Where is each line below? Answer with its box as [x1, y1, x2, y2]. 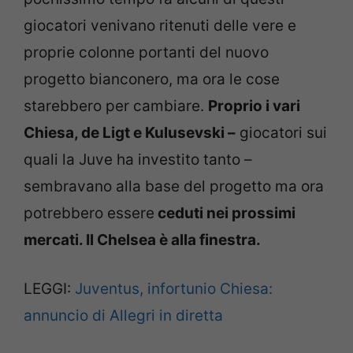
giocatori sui [236, 123, 327, 142]
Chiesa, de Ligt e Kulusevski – [24, 123, 236, 142]
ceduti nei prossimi [154, 203, 295, 222]
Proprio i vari [208, 96, 300, 115]
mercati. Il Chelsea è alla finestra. [24, 230, 261, 249]
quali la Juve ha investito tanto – [24, 150, 252, 169]
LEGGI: [24, 280, 75, 299]
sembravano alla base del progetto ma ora [24, 176, 324, 195]
